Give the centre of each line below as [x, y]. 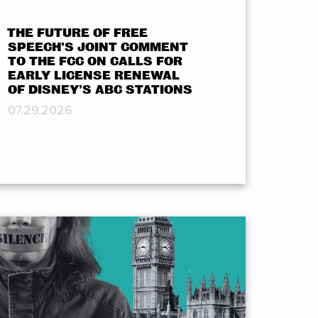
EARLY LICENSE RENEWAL [94, 76]
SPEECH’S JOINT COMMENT [98, 48]
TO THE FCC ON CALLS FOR [95, 62]
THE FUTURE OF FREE [78, 33]
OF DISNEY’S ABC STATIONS [100, 90]
